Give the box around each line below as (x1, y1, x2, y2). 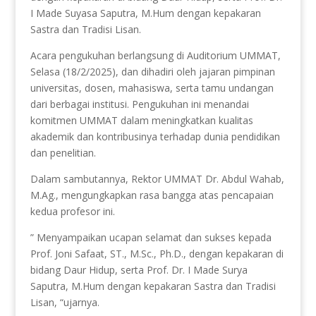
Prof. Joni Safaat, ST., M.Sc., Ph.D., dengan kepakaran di (30, 247, 284, 260)
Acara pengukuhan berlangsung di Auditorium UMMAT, (30, 49, 281, 62)
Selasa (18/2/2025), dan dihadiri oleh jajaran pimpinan (30, 65, 275, 78)
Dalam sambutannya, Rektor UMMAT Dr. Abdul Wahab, (30, 172, 284, 186)
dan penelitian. (30, 146, 96, 159)
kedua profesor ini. (30, 205, 115, 218)
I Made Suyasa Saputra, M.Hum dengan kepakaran (30, 6, 261, 20)
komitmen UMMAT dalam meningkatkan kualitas (30, 114, 253, 127)
